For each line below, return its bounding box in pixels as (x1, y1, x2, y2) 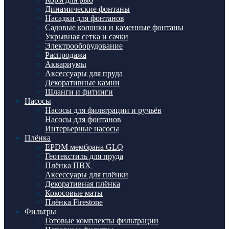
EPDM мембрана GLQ (45, 143, 123, 151)
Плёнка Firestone (45, 198, 103, 207)
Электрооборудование (45, 41, 123, 50)
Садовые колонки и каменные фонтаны (45, 23, 184, 32)
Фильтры (25, 207, 56, 216)
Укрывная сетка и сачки (45, 32, 128, 41)
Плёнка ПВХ (45, 161, 93, 170)
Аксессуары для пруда (45, 69, 123, 78)
